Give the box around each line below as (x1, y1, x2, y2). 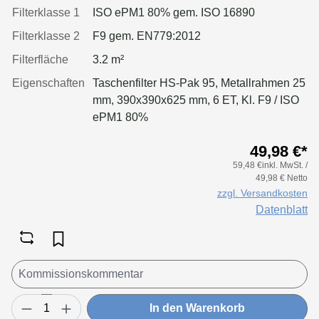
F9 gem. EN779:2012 (93, 29, 201, 42)
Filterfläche (12, 53, 68, 66)
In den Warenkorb (150, 302, 245, 315)
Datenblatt (256, 203, 308, 216)
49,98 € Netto (256, 172, 308, 183)
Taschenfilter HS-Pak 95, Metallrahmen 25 (93, 76, 305, 89)
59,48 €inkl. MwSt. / (233, 159, 308, 170)
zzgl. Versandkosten (217, 187, 308, 199)
